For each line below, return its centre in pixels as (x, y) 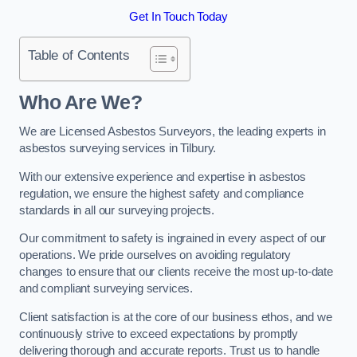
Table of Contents (79, 55)
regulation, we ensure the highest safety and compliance (162, 193)
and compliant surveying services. (108, 289)
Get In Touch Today (178, 16)
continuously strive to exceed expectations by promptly (159, 333)
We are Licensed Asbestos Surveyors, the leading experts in (173, 132)
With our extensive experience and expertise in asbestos (163, 177)
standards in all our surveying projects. (117, 210)
